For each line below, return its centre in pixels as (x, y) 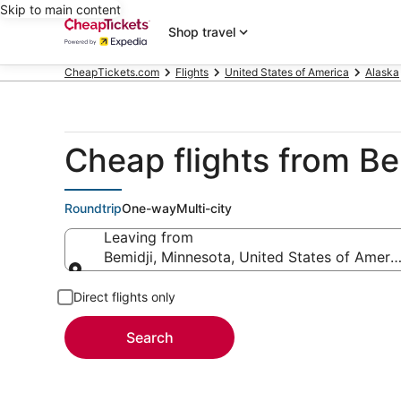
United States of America (287, 72)
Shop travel (202, 32)
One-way (149, 208)
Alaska (382, 72)
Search (149, 337)
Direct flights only (124, 297)
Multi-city (204, 208)
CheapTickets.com (112, 72)
